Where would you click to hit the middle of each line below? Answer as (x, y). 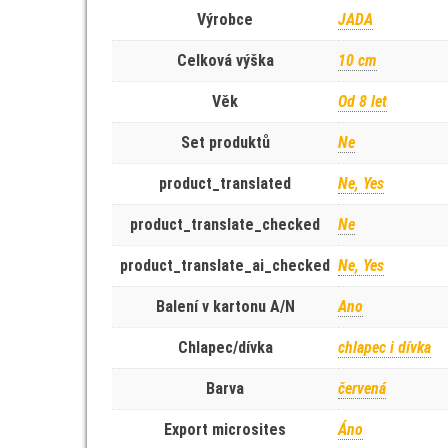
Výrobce (225, 19)
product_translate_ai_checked (225, 265)
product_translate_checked (225, 224)
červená (362, 388)
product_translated (225, 183)
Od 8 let (362, 101)
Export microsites (225, 429)
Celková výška (225, 60)
